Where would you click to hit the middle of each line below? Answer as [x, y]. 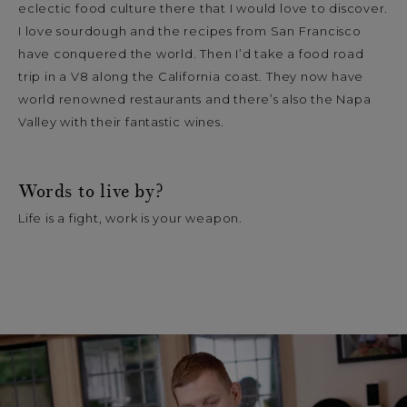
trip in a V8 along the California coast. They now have [191, 77]
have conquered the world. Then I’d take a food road [191, 54]
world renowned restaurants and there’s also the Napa [195, 99]
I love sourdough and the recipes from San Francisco [190, 31]
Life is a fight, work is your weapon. [132, 218]
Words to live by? [91, 192]
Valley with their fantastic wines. [121, 122]
